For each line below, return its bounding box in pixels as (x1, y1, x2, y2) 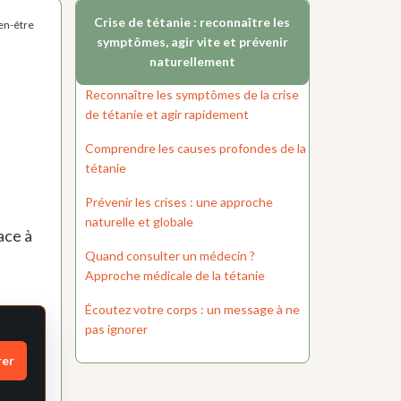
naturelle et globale (84, 214, 193, 230)
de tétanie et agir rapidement (84, 107, 249, 123)
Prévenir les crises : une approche (84, 194, 273, 210)
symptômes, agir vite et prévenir (96, 34, 288, 50)
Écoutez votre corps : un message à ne (84, 302, 300, 318)
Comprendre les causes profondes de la (84, 141, 306, 157)
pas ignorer (84, 321, 148, 337)
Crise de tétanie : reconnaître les (94, 14, 291, 30)
